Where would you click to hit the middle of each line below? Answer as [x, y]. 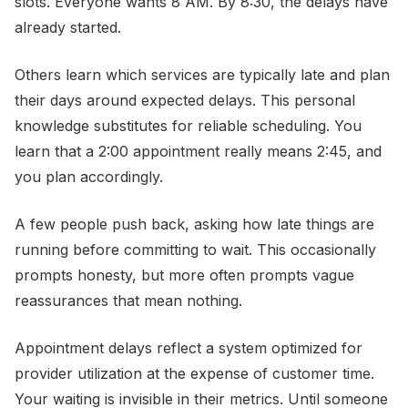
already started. [68, 27]
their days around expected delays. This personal [185, 100]
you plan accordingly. [89, 177]
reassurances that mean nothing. [128, 301]
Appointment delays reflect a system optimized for [189, 348]
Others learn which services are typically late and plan [202, 75]
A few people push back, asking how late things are [194, 224]
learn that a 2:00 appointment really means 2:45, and [198, 151]
